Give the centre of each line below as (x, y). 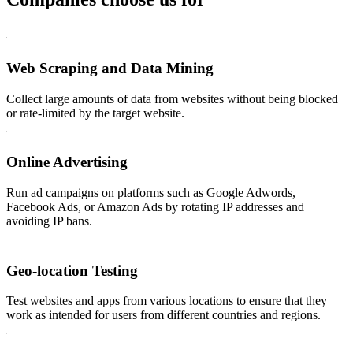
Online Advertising (67, 162)
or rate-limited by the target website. (95, 113)
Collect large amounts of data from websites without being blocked (172, 98)
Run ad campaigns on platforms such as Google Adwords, (151, 193)
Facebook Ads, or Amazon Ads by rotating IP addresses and (155, 207)
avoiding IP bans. (49, 221)
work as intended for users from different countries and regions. (163, 315)
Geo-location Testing (72, 270)
